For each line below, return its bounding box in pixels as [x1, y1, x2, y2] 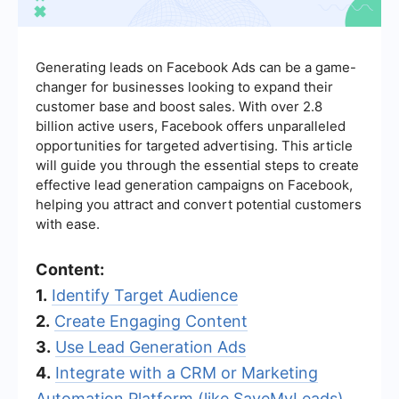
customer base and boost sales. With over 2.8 [36, 97, 322, 115]
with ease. [36, 215, 100, 232]
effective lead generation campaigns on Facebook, [36, 175, 353, 193]
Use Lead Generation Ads [55, 337, 246, 356]
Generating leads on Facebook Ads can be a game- [36, 58, 356, 76]
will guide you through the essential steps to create [36, 156, 359, 174]
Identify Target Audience [52, 285, 238, 305]
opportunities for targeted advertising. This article [36, 136, 353, 154]
